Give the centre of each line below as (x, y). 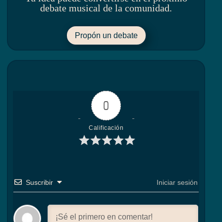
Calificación (106, 128)
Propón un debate (106, 36)
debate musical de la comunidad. (106, 8)
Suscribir (40, 183)
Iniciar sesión (176, 183)
